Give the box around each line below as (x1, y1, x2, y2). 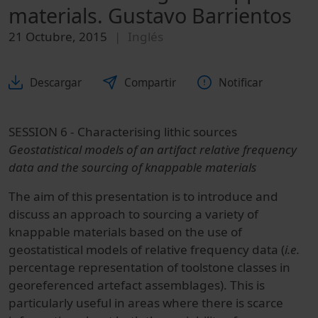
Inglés (128, 28, 163, 45)
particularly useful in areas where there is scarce (9, 294, 283, 311)
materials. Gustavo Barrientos (9, 1, 292, 30)
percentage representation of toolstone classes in (9, 258, 290, 275)
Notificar (219, 75, 263, 90)
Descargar (30, 75, 82, 90)
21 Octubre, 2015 (9, 28, 107, 45)
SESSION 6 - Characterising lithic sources (9, 123, 237, 140)
